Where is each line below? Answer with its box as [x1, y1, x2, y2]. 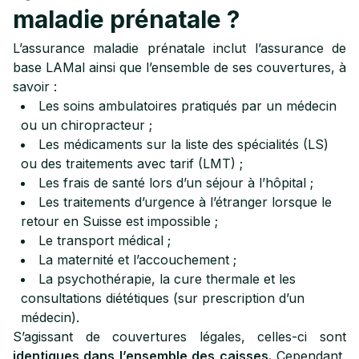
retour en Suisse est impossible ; [21, 213, 218, 229]
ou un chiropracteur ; [21, 117, 152, 133]
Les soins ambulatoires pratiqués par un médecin [38, 98, 337, 114]
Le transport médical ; [38, 232, 171, 248]
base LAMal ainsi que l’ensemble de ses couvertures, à [13, 59, 346, 75]
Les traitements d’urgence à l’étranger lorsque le [38, 194, 332, 210]
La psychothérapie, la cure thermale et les [38, 271, 296, 287]
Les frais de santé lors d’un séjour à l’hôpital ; [38, 175, 313, 191]
